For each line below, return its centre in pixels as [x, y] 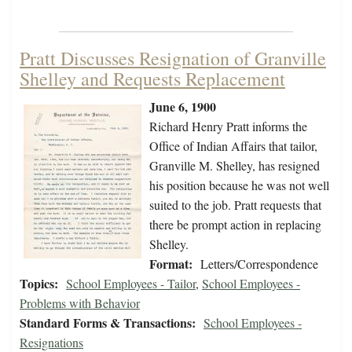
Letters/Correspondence [259, 264]
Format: [171, 264]
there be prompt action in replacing [235, 225]
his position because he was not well [239, 185]
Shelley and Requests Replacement [152, 79]
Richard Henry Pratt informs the [228, 126]
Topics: [39, 284]
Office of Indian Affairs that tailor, [233, 146]
